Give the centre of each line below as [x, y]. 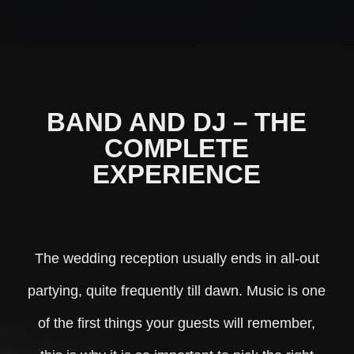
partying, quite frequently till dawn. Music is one [177, 290]
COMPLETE [177, 148]
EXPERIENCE [177, 174]
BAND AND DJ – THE [177, 122]
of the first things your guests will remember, [177, 323]
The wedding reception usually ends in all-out [177, 258]
